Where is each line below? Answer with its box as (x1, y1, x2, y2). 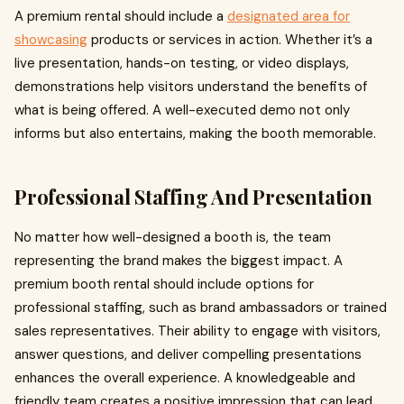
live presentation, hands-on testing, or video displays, (14, 54, 349, 72)
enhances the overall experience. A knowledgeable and (14, 369, 355, 387)
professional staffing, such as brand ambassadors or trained (14, 298, 387, 317)
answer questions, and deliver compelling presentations (14, 345, 362, 363)
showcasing (14, 31, 87, 49)
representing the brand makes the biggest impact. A (14, 252, 343, 270)
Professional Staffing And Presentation (14, 183, 372, 210)
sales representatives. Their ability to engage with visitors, (14, 322, 381, 340)
